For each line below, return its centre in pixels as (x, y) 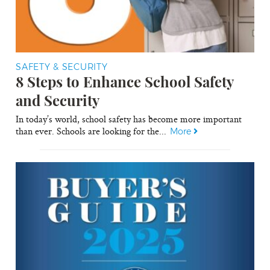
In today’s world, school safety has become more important (129, 119)
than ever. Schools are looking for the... (93, 131)
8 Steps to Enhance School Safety (125, 82)
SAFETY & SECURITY (62, 67)
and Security (58, 100)
